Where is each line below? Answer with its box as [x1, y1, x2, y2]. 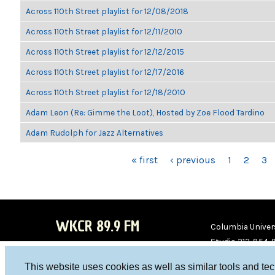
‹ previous [170, 154, 215, 166]
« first [131, 154, 158, 166]
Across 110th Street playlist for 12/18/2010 [26, 87, 185, 97]
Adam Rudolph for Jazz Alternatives [26, 128, 163, 137]
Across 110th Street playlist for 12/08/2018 [26, 6, 188, 16]
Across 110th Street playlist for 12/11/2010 [26, 26, 182, 36]
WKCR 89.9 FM [55, 216, 139, 236]
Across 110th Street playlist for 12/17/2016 [26, 67, 184, 77]
